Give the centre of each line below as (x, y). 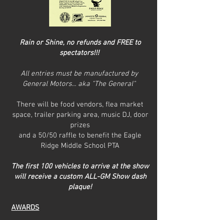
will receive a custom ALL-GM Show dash (80, 177)
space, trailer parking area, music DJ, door (80, 115)
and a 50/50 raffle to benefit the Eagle (80, 136)
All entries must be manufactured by (80, 74)
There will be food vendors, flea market (80, 105)
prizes (80, 125)
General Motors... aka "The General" (80, 84)
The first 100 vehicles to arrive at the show (80, 166)
